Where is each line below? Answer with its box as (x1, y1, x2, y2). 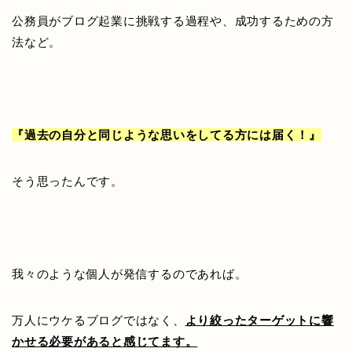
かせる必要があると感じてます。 (12, 335, 198, 349)
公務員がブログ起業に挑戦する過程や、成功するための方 (12, 14, 334, 28)
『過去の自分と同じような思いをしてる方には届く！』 (12, 128, 321, 142)
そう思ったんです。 (12, 174, 123, 189)
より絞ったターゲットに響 (185, 313, 334, 328)
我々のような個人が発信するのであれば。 (12, 267, 247, 281)
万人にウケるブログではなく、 (12, 313, 185, 328)
